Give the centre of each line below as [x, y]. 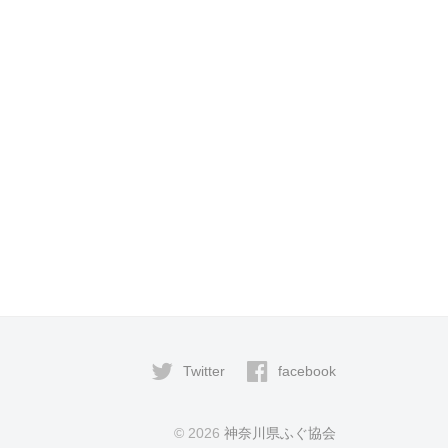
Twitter [204, 371]
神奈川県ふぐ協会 [280, 433]
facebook [307, 371]
